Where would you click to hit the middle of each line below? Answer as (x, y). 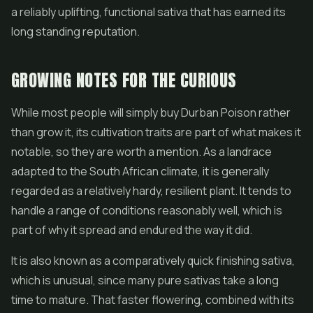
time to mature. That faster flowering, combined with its (153, 300)
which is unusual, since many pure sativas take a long (145, 280)
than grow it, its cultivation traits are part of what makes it (156, 132)
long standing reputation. (75, 31)
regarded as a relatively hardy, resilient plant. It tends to (151, 191)
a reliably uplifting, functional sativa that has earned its (148, 12)
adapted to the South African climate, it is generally (140, 171)
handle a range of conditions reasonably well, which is (147, 210)
